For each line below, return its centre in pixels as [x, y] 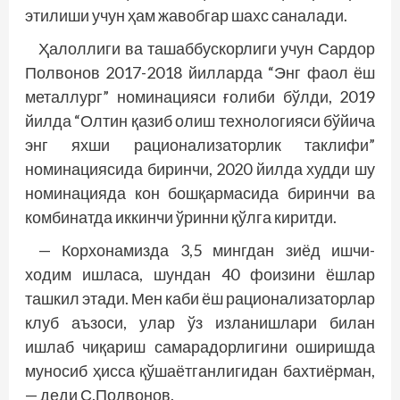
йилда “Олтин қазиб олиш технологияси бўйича [200, 121]
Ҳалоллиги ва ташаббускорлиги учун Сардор [207, 49]
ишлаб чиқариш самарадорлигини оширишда [200, 347]
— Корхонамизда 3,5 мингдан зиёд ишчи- [207, 250]
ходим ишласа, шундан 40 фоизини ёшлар [200, 275]
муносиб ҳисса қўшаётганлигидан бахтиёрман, [200, 371]
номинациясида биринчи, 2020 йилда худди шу [200, 169]
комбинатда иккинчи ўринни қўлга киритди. [181, 217]
